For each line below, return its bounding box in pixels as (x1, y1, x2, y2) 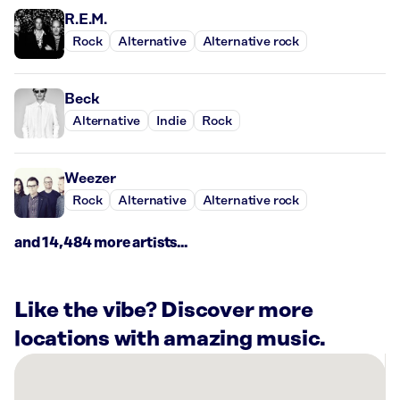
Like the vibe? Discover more (14, 299, 313, 322)
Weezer (64, 171, 117, 187)
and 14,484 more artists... (14, 235, 187, 251)
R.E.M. (64, 12, 108, 28)
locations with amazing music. (14, 328, 327, 351)
